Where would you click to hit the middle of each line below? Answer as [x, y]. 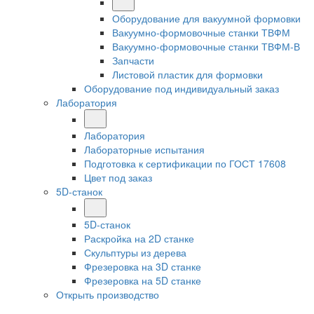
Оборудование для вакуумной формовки [206, 18]
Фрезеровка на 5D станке [143, 280]
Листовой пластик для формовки [187, 74]
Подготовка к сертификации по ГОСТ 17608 [185, 163]
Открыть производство [108, 294]
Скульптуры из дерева [135, 252]
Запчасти [133, 60]
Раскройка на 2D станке [139, 238]
